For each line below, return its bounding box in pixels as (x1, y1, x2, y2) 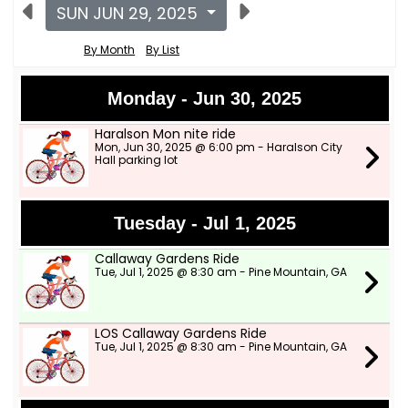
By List (146, 42, 180, 57)
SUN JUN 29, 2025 (56, 2, 202, 25)
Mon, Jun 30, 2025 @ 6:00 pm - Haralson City (94, 139, 342, 155)
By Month (84, 42, 136, 57)
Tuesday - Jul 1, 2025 (113, 213, 296, 233)
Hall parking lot (94, 152, 178, 168)
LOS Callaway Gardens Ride (94, 324, 267, 342)
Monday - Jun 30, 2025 (107, 88, 302, 108)
